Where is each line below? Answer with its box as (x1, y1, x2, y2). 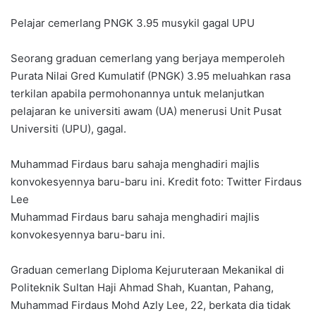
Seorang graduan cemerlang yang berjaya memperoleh (11, 51, 285, 66)
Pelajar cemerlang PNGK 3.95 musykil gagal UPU (11, 16, 255, 30)
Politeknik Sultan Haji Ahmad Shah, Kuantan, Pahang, (11, 281, 274, 295)
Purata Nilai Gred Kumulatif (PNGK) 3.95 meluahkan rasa (11, 69, 291, 83)
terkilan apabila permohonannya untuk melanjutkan (11, 87, 265, 101)
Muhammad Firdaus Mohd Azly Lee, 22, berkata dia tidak (11, 298, 291, 312)
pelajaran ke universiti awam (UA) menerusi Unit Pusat (11, 104, 281, 119)
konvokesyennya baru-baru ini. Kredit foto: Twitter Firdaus (11, 175, 302, 189)
